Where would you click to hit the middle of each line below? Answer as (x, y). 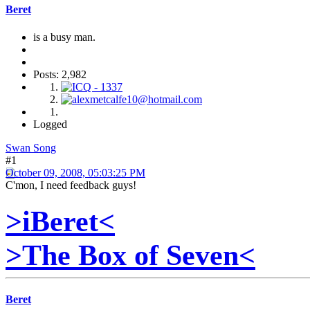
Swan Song (31, 147)
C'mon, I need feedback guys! (71, 185)
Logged (50, 124)
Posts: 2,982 (60, 74)
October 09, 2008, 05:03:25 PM (75, 172)
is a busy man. (64, 37)
